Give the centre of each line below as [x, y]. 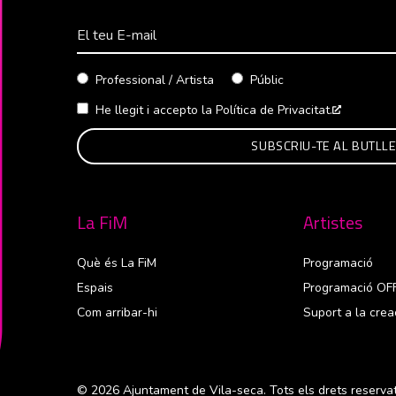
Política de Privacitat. [274, 110]
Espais [95, 287]
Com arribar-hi [117, 312]
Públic [267, 80]
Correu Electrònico [129, 31]
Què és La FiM [117, 263]
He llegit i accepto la [156, 110]
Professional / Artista [155, 80]
